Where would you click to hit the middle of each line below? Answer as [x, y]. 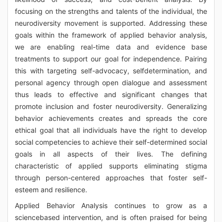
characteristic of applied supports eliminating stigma [111, 166]
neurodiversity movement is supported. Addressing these [111, 23]
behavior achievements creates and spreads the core [111, 118]
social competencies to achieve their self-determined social [111, 142]
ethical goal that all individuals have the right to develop [111, 130]
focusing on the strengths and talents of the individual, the [111, 11]
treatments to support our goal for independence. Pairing [111, 59]
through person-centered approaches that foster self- [111, 178]
